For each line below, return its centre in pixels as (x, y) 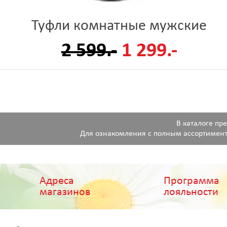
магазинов (65, 192)
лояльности (191, 192)
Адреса (56, 181)
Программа (191, 181)
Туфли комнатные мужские (119, 26)
